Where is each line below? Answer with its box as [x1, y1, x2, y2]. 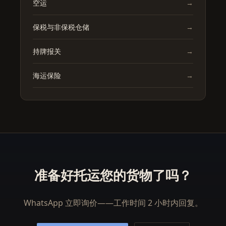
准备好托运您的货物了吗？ [34, 165, 192, 185]
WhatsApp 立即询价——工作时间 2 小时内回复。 [23, 197, 203, 208]
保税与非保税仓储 [33, 22, 89, 32]
